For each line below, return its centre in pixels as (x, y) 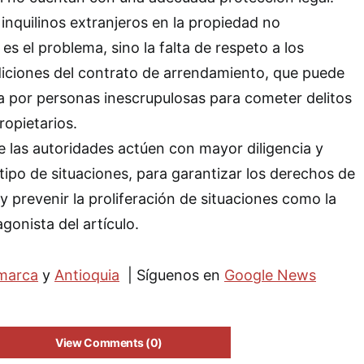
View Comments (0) (109, 342)
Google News (270, 275)
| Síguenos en (172, 275)
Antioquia (87, 275)
